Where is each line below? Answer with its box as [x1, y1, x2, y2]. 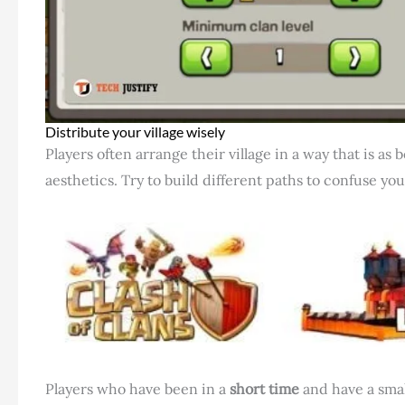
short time [230, 379, 299, 398]
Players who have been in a [45, 379, 230, 398]
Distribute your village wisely [45, 122, 225, 140]
